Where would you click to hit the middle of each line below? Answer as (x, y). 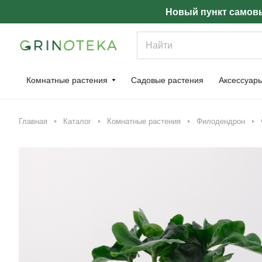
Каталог (77, 121)
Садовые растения (167, 80)
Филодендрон (221, 121)
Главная (33, 121)
